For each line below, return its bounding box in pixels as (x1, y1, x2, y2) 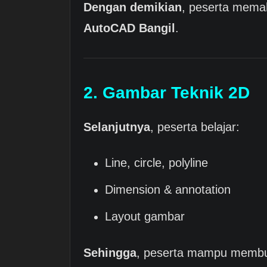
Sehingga (83, 246, 136, 259)
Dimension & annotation (105, 183, 231, 197)
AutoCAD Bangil (83, 21, 175, 35)
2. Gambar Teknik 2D (83, 83, 250, 102)
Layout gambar (105, 210, 185, 223)
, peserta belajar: (150, 120, 240, 134)
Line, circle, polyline (105, 156, 208, 170)
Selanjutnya (83, 120, 150, 134)
